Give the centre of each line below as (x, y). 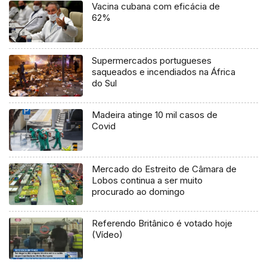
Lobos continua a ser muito (148, 180)
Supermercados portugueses (152, 61)
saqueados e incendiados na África (164, 72)
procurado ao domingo (139, 191)
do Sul (105, 83)
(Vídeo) (108, 234)
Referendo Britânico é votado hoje (162, 223)
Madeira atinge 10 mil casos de (155, 114)
